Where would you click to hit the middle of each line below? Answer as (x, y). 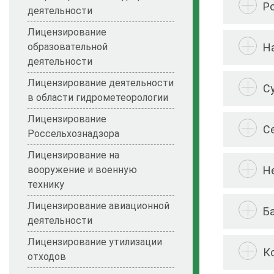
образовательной (68, 47)
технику (46, 185)
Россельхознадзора (73, 134)
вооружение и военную (82, 170)
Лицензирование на (73, 155)
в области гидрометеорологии (98, 98)
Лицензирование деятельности (101, 83)
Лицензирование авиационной (98, 206)
